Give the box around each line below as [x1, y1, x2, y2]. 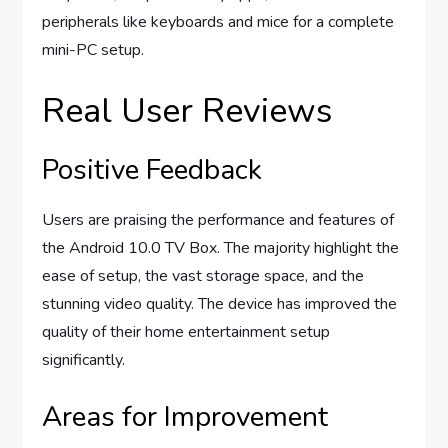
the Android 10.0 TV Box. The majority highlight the [42, 236, 400, 259]
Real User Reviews [42, 87, 333, 134]
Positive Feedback [42, 150, 263, 189]
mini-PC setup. [42, 38, 145, 61]
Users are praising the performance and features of [42, 208, 395, 231]
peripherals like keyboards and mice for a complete [42, 10, 395, 33]
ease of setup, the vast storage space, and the [42, 264, 365, 287]
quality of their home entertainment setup [42, 320, 331, 343]
